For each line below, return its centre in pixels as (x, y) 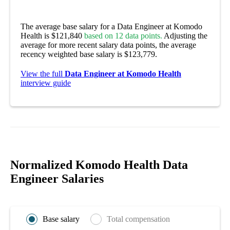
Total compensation (138, 219)
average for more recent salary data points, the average (108, 45)
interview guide (46, 83)
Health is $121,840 (52, 35)
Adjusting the (185, 35)
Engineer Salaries (57, 178)
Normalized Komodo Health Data (99, 165)
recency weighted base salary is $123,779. (89, 54)
